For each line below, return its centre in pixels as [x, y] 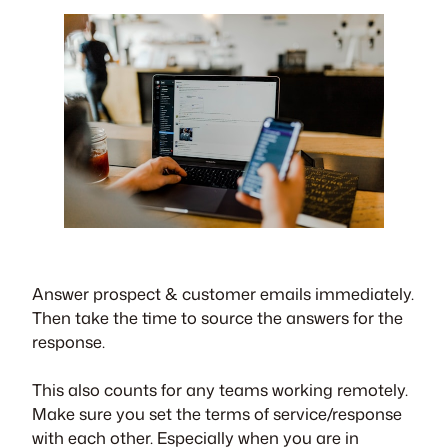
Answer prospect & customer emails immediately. [223, 293]
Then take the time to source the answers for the [217, 317]
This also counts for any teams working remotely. [220, 389]
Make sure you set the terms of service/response [217, 413]
